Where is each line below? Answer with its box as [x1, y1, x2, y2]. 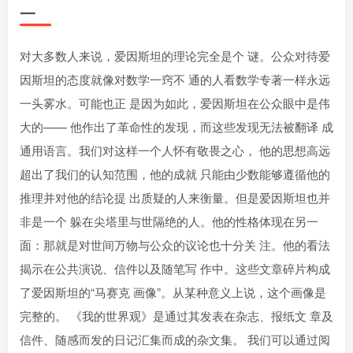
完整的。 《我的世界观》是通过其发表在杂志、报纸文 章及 [20, 307, 333, 324]
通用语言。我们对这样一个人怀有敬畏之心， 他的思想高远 [20, 142, 330, 158]
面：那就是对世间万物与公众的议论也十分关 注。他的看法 [20, 236, 330, 253]
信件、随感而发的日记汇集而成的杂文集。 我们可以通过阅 [20, 331, 330, 347]
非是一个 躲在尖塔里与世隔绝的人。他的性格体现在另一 [20, 213, 318, 229]
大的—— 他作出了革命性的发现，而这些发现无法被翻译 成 [20, 118, 333, 135]
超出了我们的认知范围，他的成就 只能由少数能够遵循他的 [20, 165, 330, 182]
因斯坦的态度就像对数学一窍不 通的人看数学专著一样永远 [20, 71, 330, 87]
